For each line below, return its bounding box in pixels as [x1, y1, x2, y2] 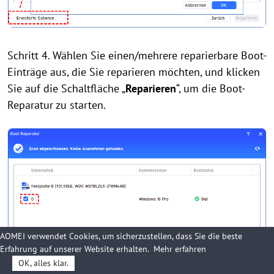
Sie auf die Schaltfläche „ [7, 81, 125, 95]
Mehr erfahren [154, 243, 206, 254]
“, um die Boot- [176, 81, 245, 95]
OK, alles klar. [18, 257, 68, 268]
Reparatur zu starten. [7, 97, 106, 112]
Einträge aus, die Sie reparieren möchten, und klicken [7, 64, 260, 79]
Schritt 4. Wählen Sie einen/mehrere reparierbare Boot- [7, 48, 267, 62]
